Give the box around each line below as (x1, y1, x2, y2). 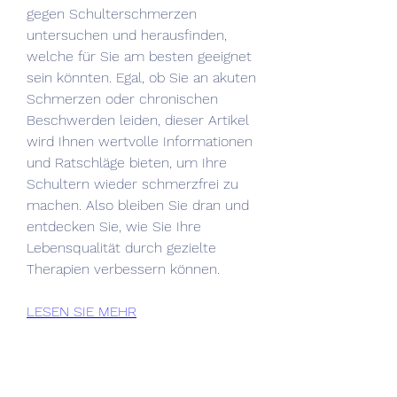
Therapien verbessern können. (27, 260, 220, 277)
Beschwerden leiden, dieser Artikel (27, 111, 249, 128)
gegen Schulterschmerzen (27, 4, 197, 22)
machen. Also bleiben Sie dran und (27, 196, 249, 214)
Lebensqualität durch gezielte (27, 238, 216, 256)
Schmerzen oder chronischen (27, 90, 218, 107)
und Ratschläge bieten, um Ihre (27, 153, 227, 171)
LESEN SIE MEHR (27, 302, 136, 320)
